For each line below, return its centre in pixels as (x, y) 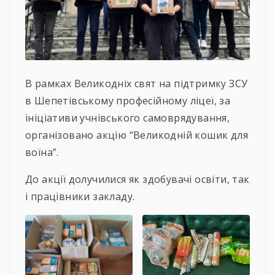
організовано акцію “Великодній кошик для (137, 135)
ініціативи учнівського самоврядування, (128, 118)
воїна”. (42, 153)
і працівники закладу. (80, 197)
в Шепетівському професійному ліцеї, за (128, 101)
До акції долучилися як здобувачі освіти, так (137, 180)
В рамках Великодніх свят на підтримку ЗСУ (137, 84)
